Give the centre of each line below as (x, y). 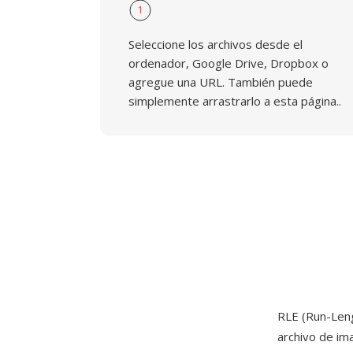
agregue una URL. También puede (221, 82)
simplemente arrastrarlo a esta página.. (235, 101)
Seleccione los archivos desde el (216, 44)
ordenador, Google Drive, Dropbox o (229, 63)
